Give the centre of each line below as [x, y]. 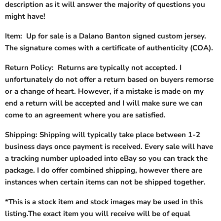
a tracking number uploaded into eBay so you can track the [106, 158]
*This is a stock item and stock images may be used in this [104, 202]
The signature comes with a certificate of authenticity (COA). [109, 48]
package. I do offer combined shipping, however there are [104, 170]
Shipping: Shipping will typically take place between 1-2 [103, 135]
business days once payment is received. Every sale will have [109, 147]
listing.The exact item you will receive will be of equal [98, 214]
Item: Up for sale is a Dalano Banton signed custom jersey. [106, 36]
